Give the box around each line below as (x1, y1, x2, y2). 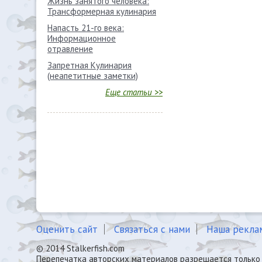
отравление (47, 43, 93, 54)
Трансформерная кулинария (47, 6, 156, 17)
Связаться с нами (114, 223, 190, 236)
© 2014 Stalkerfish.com (36, 243, 125, 254)
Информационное (47, 33, 116, 44)
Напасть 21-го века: (47, 22, 124, 33)
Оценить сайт (36, 223, 98, 236)
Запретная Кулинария (47, 60, 132, 71)
